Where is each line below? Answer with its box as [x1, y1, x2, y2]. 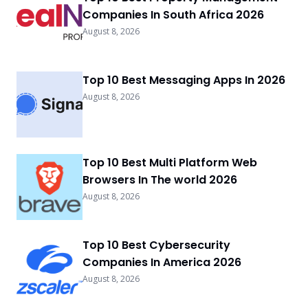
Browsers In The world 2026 [82, 171, 237, 188]
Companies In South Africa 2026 [82, 6, 264, 23]
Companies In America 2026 [82, 254, 241, 270]
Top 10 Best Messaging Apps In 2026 [82, 71, 285, 88]
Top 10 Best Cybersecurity [82, 236, 230, 253]
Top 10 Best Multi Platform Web [82, 154, 257, 170]
